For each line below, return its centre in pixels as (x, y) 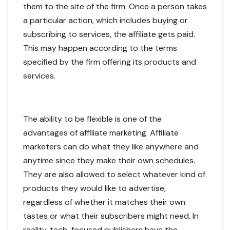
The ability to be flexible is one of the (92, 119)
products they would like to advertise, (94, 188)
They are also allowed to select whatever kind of (114, 175)
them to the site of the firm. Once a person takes (115, 7)
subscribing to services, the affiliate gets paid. (109, 34)
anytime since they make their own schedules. (109, 161)
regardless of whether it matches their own (104, 202)
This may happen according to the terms (100, 48)
